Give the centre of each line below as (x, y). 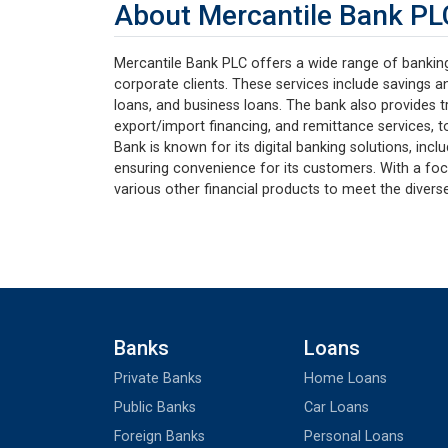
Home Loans (345, 378)
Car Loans (336, 407)
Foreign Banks (159, 436)
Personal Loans (354, 436)
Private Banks (158, 378)
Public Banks (155, 407)
